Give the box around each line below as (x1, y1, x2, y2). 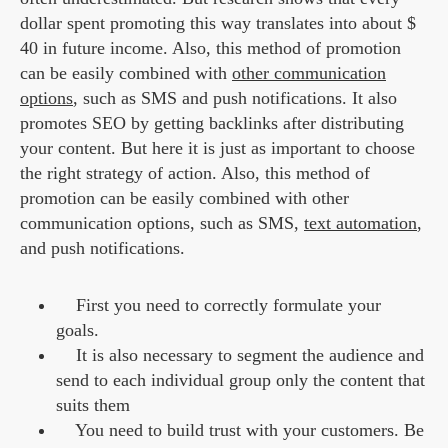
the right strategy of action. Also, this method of (20, 163, 370, 184)
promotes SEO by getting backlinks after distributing (20, 113, 404, 134)
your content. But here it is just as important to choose (20, 138, 415, 159)
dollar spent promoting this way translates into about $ (20, 13, 416, 34)
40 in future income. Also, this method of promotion (20, 38, 401, 59)
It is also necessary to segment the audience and (76, 345, 424, 366)
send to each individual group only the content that (56, 370, 425, 391)
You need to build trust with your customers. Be (75, 420, 424, 441)
